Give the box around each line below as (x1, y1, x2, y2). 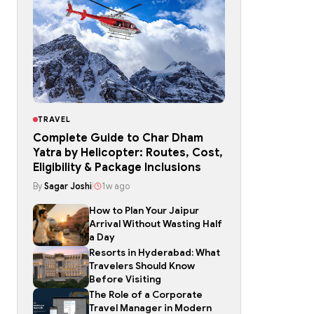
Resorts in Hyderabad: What (89, 246, 220, 259)
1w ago (102, 180, 130, 191)
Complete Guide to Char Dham (33, 130, 203, 145)
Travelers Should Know (89, 259, 195, 272)
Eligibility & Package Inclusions (33, 160, 201, 175)
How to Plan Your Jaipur (89, 204, 199, 217)
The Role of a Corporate (89, 288, 203, 301)
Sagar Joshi (44, 180, 92, 191)
